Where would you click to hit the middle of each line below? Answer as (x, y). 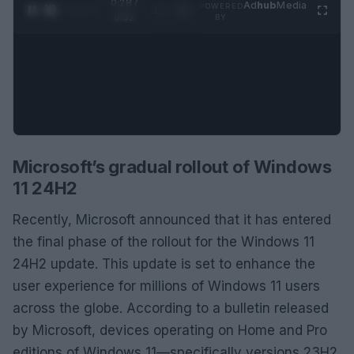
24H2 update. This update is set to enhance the (164, 264)
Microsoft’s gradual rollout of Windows (172, 166)
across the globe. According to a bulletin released (171, 308)
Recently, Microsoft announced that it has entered (172, 219)
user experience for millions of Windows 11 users (166, 286)
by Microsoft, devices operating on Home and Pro (170, 330)
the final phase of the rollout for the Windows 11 (164, 241)
